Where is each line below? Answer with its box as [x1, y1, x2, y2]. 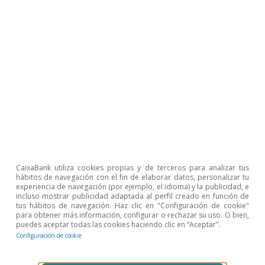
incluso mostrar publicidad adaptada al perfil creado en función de [16, 191, 249, 201]
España [80, 196, 113, 210]
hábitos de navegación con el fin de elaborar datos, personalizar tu [16, 172, 249, 182]
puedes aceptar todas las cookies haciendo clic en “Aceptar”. [16, 219, 220, 230]
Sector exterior [154, 215, 220, 229]
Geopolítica [80, 215, 130, 229]
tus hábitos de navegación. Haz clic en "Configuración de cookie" [16, 201, 249, 211]
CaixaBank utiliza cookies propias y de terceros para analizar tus [16, 163, 249, 173]
